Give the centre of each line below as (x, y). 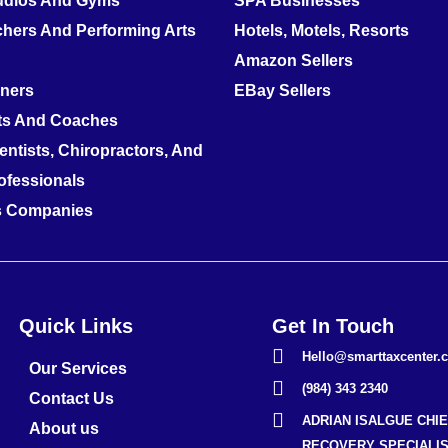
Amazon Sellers (293, 61)
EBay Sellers (282, 91)
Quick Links (76, 326)
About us (64, 429)
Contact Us (72, 399)
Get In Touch (332, 326)
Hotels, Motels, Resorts (321, 31)
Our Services (78, 369)
